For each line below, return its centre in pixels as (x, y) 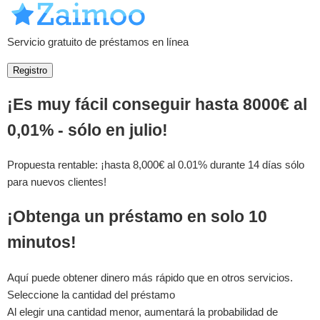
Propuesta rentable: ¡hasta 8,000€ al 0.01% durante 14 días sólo (156, 165)
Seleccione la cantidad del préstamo (91, 294)
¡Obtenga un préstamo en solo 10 (137, 217)
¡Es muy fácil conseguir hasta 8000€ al (157, 104)
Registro (30, 70)
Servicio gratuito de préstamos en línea (98, 42)
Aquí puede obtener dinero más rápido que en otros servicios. (150, 277)
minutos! (42, 243)
